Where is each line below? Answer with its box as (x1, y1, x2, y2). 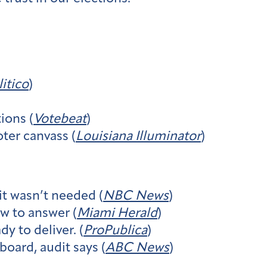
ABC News (105, 241, 169, 255)
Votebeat (33, 113, 86, 127)
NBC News (103, 189, 169, 203)
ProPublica (83, 223, 147, 238)
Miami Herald (77, 206, 157, 221)
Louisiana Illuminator (76, 130, 201, 144)
